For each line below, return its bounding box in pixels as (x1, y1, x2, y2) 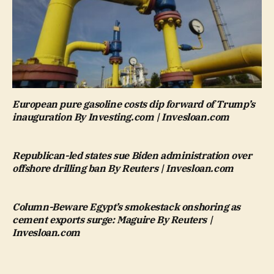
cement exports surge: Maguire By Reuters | (12, 213, 213, 226)
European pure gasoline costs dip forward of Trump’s (12, 98, 255, 111)
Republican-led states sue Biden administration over (12, 149, 252, 162)
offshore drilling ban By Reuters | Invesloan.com (12, 162, 234, 175)
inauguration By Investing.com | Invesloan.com (12, 111, 230, 124)
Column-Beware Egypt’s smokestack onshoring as (12, 201, 241, 213)
